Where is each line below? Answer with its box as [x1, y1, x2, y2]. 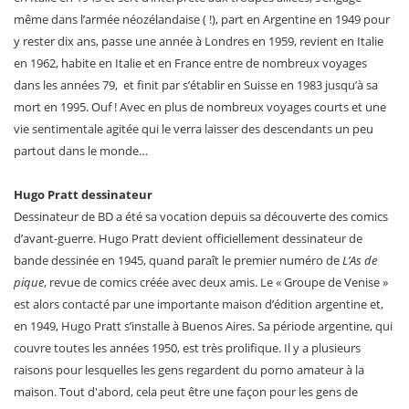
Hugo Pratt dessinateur [14, 185, 152, 203]
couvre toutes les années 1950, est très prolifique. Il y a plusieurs [14, 339, 361, 356]
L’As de [342, 251, 377, 268]
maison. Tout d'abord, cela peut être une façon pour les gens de [14, 383, 358, 400]
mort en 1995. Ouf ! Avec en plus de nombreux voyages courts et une [14, 98, 386, 115]
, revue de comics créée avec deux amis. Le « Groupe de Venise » [44, 273, 388, 290]
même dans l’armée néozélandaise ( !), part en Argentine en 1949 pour [14, 10, 390, 27]
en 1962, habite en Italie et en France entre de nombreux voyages [14, 54, 367, 71]
